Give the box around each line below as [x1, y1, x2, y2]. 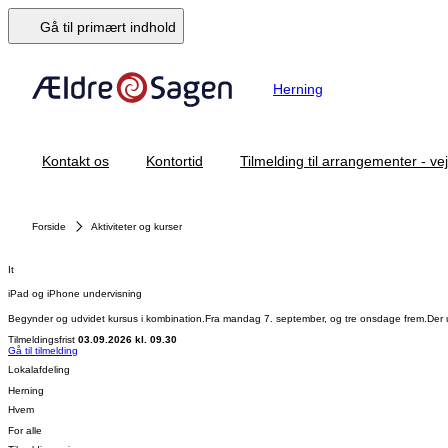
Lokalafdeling [8, 363, 70, 375]
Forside [32, 221, 66, 232]
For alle [8, 425, 42, 437]
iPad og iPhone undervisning [8, 288, 142, 300]
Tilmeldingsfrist [8, 333, 75, 345]
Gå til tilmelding [8, 344, 78, 356]
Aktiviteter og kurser [91, 221, 182, 232]
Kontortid [146, 153, 203, 169]
